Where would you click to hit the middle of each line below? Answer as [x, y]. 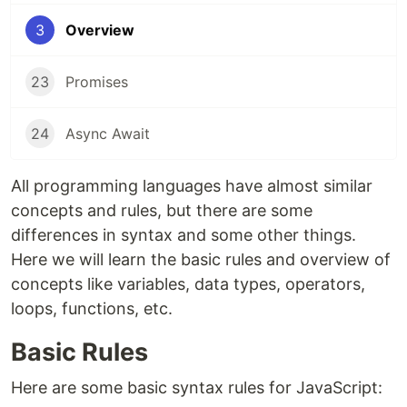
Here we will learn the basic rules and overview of [201, 259]
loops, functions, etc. [92, 308]
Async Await [108, 134]
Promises [97, 82]
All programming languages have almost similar [192, 186]
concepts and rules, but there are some [162, 210]
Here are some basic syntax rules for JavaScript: [197, 387]
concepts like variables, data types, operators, [188, 284]
